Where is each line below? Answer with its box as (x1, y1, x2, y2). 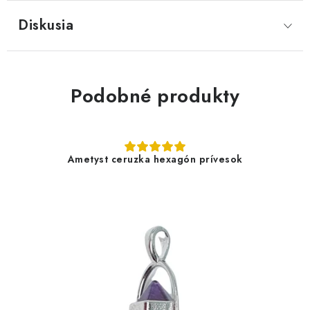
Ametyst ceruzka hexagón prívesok (67, 152, 243, 166)
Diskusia (18, 15, 73, 35)
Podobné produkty (71, 82, 239, 110)
